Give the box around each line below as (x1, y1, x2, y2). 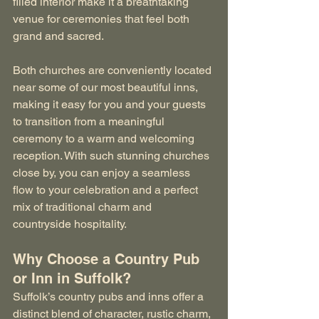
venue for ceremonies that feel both (13, 11, 192, 26)
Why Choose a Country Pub (13, 250, 204, 268)
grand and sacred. (13, 28, 104, 43)
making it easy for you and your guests (13, 97, 209, 111)
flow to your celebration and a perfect (13, 182, 201, 197)
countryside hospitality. (13, 216, 127, 231)
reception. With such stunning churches (13, 148, 212, 162)
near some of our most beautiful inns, (13, 80, 201, 94)
